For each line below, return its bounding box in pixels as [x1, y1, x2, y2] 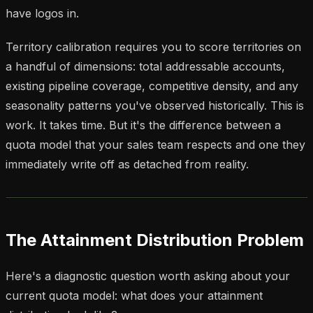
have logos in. [6, 6, 79, 20]
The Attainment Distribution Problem [6, 229, 304, 250]
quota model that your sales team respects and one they [6, 137, 305, 152]
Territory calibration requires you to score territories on [6, 39, 301, 54]
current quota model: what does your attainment [6, 288, 263, 303]
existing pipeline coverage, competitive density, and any [6, 78, 298, 93]
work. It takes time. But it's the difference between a [6, 117, 281, 132]
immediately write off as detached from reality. [6, 156, 249, 171]
